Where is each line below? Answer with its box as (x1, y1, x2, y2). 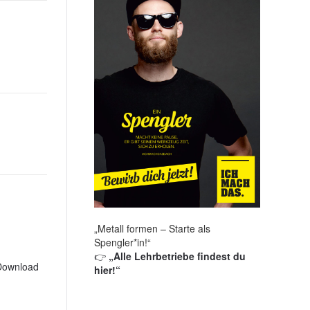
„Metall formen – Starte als (94, 221, 210, 236)
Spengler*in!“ (94, 235, 151, 250)
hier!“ (94, 263, 120, 277)
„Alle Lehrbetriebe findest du (109, 249, 246, 264)
